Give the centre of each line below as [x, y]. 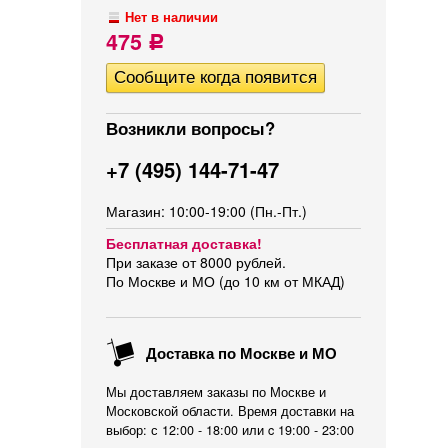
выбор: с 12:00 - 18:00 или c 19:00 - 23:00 [230, 430]
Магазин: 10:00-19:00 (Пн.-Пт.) [206, 211]
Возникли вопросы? [190, 128]
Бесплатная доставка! [184, 243]
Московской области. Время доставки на [230, 411]
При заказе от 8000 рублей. [196, 262]
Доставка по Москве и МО [239, 353]
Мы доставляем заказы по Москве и [216, 392]
